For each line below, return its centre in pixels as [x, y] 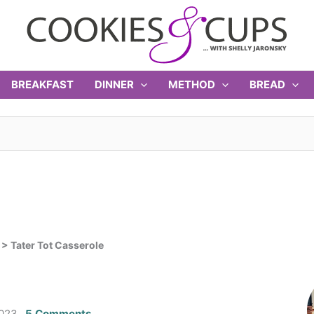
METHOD [192, 84]
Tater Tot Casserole [57, 245]
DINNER [115, 84]
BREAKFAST [43, 84]
